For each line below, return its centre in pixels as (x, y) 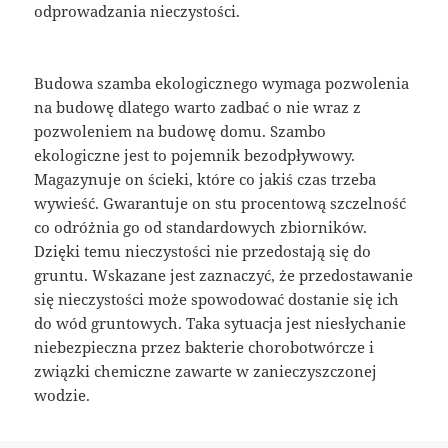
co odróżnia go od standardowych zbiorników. (201, 227)
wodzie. (62, 395)
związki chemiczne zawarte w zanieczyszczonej (206, 371)
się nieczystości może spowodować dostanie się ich (217, 299)
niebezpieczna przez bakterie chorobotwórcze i (204, 347)
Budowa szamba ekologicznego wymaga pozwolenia (222, 83)
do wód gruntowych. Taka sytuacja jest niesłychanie (220, 323)
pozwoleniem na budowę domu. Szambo (180, 131)
